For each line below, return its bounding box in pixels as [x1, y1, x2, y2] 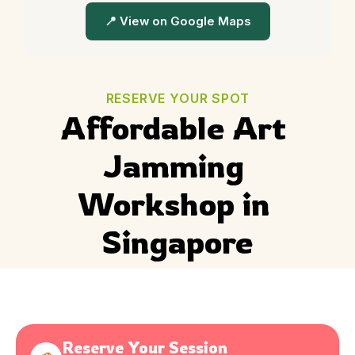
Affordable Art [61, 108, 294, 148]
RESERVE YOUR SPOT [105, 90, 250, 107]
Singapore [101, 222, 254, 262]
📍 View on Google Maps [104, 14, 251, 29]
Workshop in [77, 184, 278, 224]
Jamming [103, 146, 252, 186]
